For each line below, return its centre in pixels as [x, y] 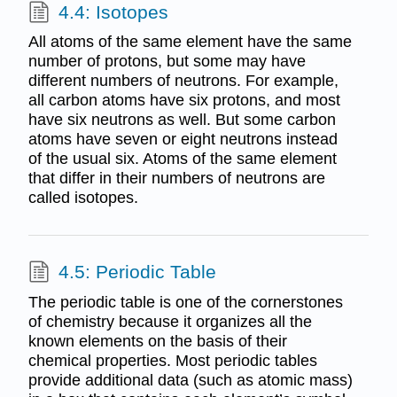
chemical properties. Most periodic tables [172, 360]
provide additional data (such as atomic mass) [190, 380]
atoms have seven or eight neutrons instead [183, 140]
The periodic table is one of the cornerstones [185, 302]
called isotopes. [83, 198]
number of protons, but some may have [167, 62]
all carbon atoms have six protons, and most [184, 101]
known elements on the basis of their [157, 341]
